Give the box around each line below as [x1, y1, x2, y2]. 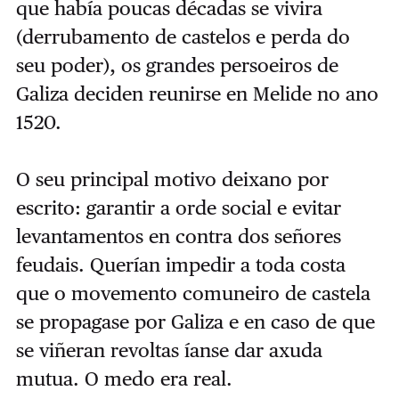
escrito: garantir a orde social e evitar [15, 195, 341, 219]
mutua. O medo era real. [15, 366, 232, 390]
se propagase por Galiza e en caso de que [15, 309, 375, 333]
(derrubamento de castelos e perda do [15, 24, 350, 48]
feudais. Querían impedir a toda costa [15, 252, 346, 276]
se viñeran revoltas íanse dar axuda [15, 338, 322, 362]
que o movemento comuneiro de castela [15, 281, 370, 305]
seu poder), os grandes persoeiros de [15, 53, 338, 77]
